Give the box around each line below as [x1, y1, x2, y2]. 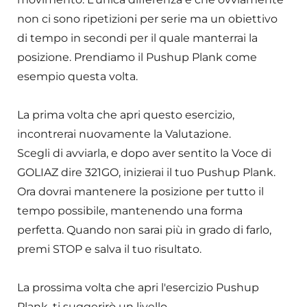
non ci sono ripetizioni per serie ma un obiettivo [17, 12, 278, 26]
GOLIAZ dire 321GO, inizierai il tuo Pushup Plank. [17, 166, 275, 180]
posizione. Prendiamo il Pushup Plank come [17, 51, 257, 64]
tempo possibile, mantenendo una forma [17, 204, 243, 218]
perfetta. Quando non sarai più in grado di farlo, [17, 223, 271, 237]
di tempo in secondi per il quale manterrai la [17, 32, 258, 45]
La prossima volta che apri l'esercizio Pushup [17, 281, 259, 295]
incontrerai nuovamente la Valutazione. [17, 127, 231, 141]
